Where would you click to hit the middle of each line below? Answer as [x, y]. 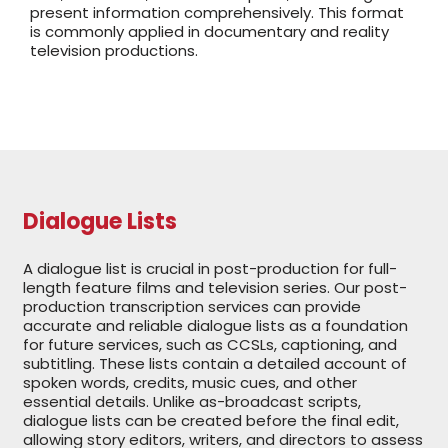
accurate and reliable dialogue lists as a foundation [216, 325]
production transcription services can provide [192, 306]
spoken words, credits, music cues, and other [190, 382]
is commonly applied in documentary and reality [209, 31]
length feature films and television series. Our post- [215, 287]
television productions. [113, 50]
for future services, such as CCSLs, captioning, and [210, 344]
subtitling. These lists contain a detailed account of [215, 363]
